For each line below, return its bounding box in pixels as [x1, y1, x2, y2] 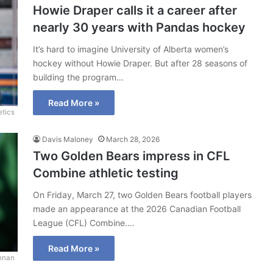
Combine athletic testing [33, 165, 179, 180]
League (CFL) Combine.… [33, 217, 135, 228]
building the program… [33, 71, 124, 82]
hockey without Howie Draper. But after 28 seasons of [33, 57, 247, 68]
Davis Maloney [42, 134, 93, 144]
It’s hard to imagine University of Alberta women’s [33, 43, 229, 54]
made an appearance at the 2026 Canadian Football [33, 203, 241, 214]
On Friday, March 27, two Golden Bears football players [33, 189, 252, 200]
